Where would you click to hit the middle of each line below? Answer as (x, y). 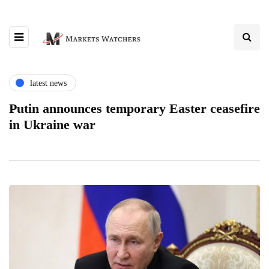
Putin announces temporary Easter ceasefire (134, 108)
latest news (48, 83)
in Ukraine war (52, 125)
